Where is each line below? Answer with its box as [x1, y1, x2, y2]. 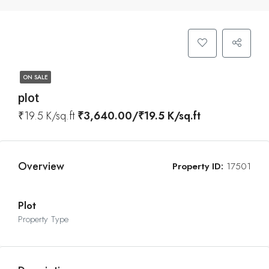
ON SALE [23, 73, 48, 82]
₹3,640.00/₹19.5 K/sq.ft [77, 108, 201, 124]
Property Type [18, 213, 68, 226]
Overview [18, 159, 64, 174]
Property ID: [172, 160, 223, 173]
